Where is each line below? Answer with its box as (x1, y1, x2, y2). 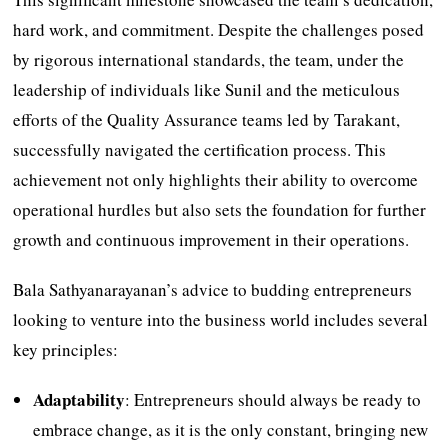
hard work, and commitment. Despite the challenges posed (13, 17, 425, 41)
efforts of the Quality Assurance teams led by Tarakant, (13, 107, 401, 131)
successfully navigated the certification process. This (13, 137, 387, 161)
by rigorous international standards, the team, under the (13, 47, 405, 71)
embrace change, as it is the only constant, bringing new (33, 417, 429, 441)
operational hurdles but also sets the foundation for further (13, 197, 427, 221)
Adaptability (33, 386, 126, 412)
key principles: (13, 337, 119, 361)
